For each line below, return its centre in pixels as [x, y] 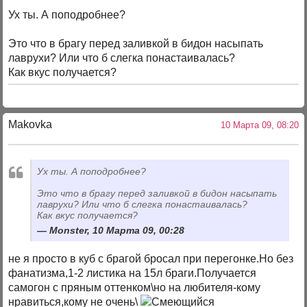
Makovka [30, 125]
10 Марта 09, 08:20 [257, 125]
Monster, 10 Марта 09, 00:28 [117, 230]
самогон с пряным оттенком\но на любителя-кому [135, 287]
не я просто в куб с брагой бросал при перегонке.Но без [151, 258]
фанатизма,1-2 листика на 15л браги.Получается [133, 273]
